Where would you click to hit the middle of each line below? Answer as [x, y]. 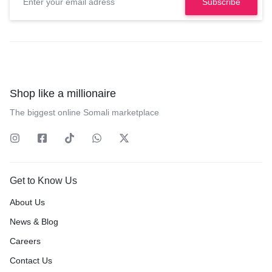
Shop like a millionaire [63, 94]
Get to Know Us [43, 181]
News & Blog [34, 222]
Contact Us [31, 261]
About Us [27, 202]
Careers [25, 241]
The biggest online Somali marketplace [84, 113]
